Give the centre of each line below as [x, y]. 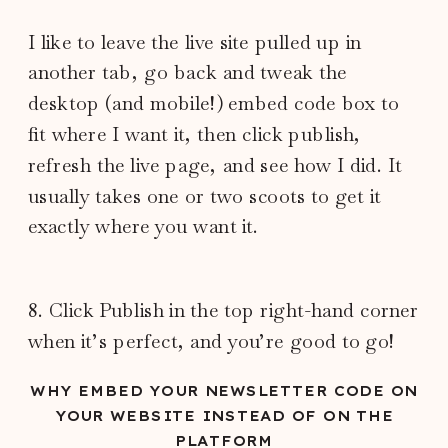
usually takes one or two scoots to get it [204, 196]
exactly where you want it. [144, 226]
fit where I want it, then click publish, [195, 134]
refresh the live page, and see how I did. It [215, 165]
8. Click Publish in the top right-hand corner [223, 310]
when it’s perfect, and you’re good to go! [211, 341]
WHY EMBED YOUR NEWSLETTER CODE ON [224, 390]
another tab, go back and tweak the [188, 72]
